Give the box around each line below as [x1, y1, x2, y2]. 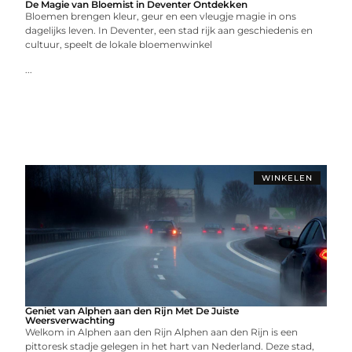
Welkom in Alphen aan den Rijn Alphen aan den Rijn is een [25, 326, 299, 338]
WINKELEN [261, 173, 313, 183]
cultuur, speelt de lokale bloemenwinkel [25, 38, 213, 50]
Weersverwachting [25, 314, 115, 326]
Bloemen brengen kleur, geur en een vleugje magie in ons [25, 10, 297, 22]
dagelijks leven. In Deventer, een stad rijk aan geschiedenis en [25, 24, 313, 36]
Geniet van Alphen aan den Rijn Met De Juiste [25, 305, 240, 317]
